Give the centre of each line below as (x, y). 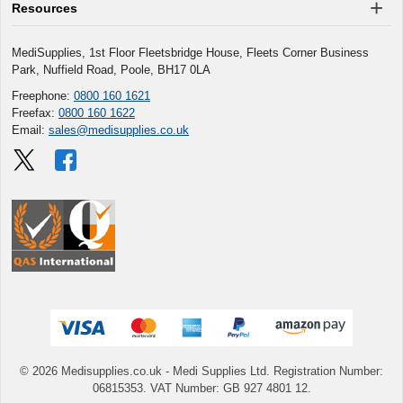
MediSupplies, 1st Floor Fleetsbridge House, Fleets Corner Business (190, 52)
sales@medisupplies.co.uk (119, 130)
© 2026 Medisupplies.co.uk (93, 372)
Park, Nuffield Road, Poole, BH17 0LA (111, 69)
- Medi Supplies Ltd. (219, 372)
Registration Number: (328, 372)
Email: (30, 130)
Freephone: (43, 95)
